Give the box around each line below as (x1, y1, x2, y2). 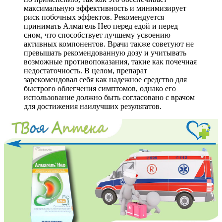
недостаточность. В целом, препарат (24, 66, 147, 75)
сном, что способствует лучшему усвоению (24, 30, 170, 39)
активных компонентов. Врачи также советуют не (24, 39, 194, 48)
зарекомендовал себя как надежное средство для (24, 75, 187, 84)
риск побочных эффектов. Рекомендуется (24, 12, 164, 21)
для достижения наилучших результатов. (24, 102, 162, 111)
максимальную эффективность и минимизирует (24, 3, 186, 12)
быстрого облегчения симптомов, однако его (24, 84, 176, 93)
